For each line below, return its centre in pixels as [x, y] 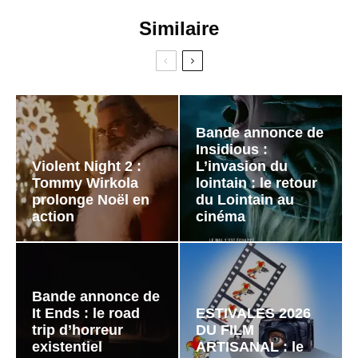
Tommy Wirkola [85, 183]
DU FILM [225, 330]
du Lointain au [245, 199]
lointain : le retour [257, 183]
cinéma [221, 216]
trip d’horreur [78, 330]
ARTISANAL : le [250, 347]
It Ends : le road [86, 314]
